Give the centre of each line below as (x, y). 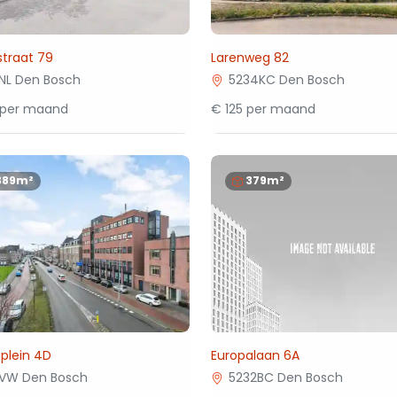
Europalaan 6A (256, 355)
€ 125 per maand (264, 109)
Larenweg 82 (250, 58)
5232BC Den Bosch (286, 378)
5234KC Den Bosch (287, 80)
